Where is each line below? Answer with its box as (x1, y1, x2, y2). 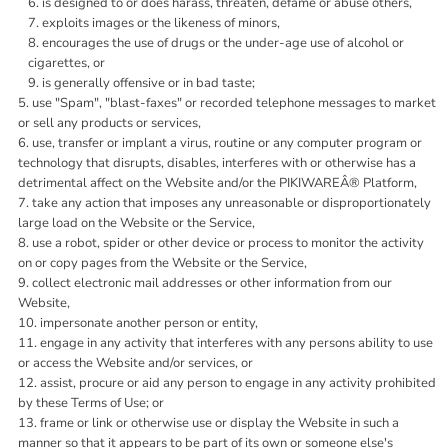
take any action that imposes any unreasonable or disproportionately (32, 194, 431, 212)
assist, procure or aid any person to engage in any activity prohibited (40, 374, 436, 392)
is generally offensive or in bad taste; (42, 74, 255, 92)
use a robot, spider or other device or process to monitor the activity (32, 234, 424, 252)
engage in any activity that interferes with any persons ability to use (40, 334, 433, 352)
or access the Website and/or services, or (18, 354, 253, 372)
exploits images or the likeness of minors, (42, 14, 280, 32)
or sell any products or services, (18, 114, 201, 132)
